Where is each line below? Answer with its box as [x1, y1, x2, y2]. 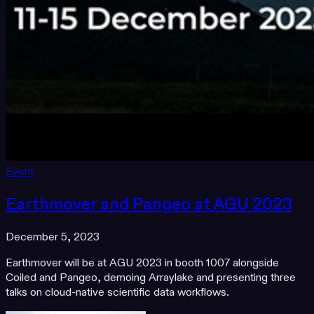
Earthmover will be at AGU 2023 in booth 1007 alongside [6, 256, 279, 271]
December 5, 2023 [6, 230, 100, 245]
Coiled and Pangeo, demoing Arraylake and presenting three [6, 271, 296, 286]
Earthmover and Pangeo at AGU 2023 [6, 193, 292, 217]
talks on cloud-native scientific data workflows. [6, 285, 229, 301]
